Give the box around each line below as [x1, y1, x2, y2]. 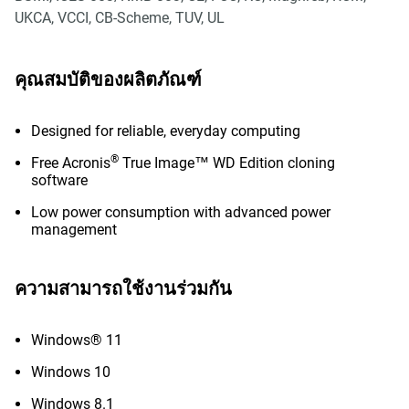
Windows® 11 [31, 331, 122, 349]
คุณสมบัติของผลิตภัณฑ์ [15, 68, 202, 90]
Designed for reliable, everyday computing [31, 122, 300, 140]
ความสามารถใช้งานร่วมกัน [15, 278, 232, 299]
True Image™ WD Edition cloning [119, 154, 335, 172]
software [31, 172, 88, 189]
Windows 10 [31, 363, 110, 381]
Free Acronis [31, 154, 110, 172]
